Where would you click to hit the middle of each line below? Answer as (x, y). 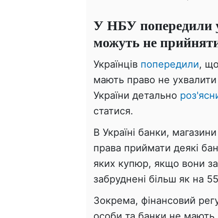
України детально (137, 95)
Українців (117, 64)
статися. (113, 111)
